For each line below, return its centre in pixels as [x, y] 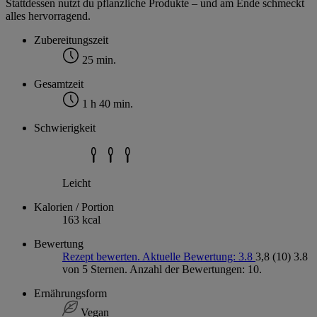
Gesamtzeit [59, 84]
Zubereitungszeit [71, 40]
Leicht [76, 183]
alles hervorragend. [48, 16]
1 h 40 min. [106, 104]
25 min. [98, 60]
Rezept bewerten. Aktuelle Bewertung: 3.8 [159, 257]
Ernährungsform [70, 294]
